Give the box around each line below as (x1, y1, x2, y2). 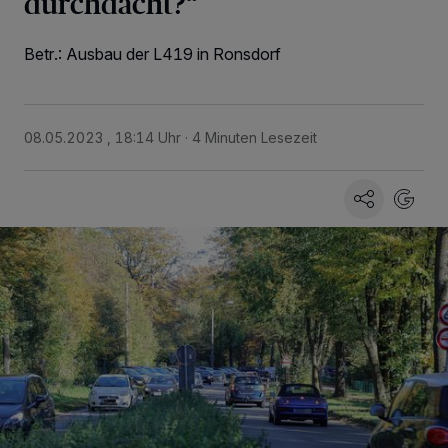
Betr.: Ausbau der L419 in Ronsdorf (24, 44, 281, 64)
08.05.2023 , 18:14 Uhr (24, 129, 181, 146)
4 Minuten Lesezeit (192, 129, 317, 146)
